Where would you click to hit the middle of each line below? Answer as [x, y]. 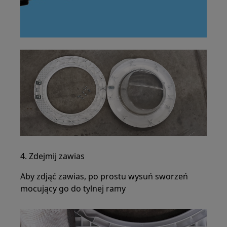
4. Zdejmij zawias [53, 156]
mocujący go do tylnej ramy [73, 189]
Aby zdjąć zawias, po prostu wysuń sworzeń [104, 177]
